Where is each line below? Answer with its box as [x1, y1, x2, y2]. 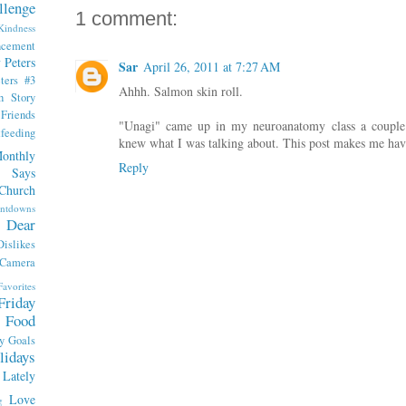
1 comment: [75, 6, 178, 30]
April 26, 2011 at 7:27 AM [143, 57, 280, 75]
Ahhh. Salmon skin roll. [119, 82, 243, 100]
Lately [3, 367, 35, 384]
